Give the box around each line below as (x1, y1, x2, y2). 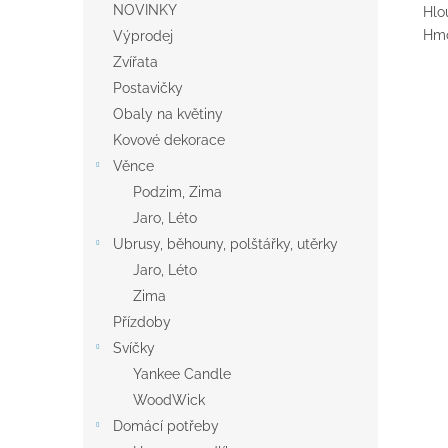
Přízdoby (113, 314, 171, 330)
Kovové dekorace (113, 132, 225, 148)
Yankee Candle (133, 366, 231, 382)
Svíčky (113, 340, 155, 356)
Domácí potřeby (113, 418, 219, 434)
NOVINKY (113, 2, 177, 18)
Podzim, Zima (133, 184, 222, 200)
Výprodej (113, 28, 173, 44)
